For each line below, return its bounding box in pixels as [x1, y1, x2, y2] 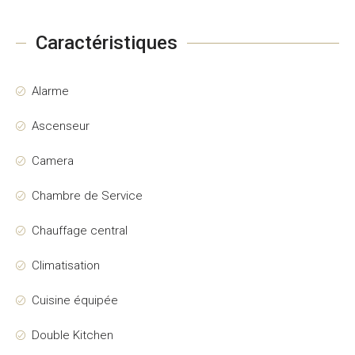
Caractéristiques [35, 32, 177, 54]
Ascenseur [32, 119, 90, 133]
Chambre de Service [32, 189, 143, 203]
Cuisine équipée [32, 293, 118, 307]
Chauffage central [32, 223, 128, 238]
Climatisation [32, 258, 100, 273]
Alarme [32, 84, 69, 98]
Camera [32, 154, 74, 168]
